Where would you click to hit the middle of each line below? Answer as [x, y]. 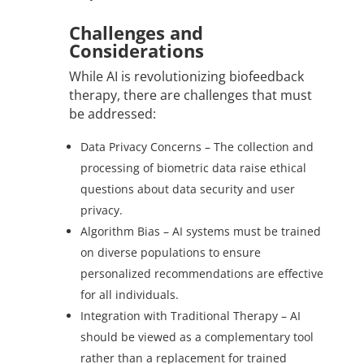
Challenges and [136, 33]
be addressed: [112, 114]
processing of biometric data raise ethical [193, 168]
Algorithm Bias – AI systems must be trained [200, 232]
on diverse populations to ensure [170, 253]
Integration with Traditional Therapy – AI [190, 316]
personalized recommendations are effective [201, 274]
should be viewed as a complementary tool [197, 337]
